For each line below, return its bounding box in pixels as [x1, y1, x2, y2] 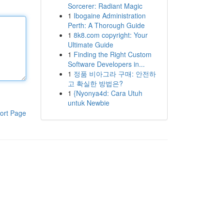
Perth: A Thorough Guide [67, 20, 145, 30]
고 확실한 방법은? [67, 78, 123, 88]
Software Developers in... [67, 59, 145, 69]
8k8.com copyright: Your [73, 30, 148, 40]
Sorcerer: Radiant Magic [67, 1, 142, 11]
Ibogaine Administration [73, 11, 146, 20]
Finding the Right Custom [73, 49, 152, 59]
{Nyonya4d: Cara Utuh [73, 88, 142, 98]
